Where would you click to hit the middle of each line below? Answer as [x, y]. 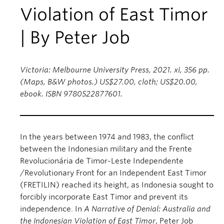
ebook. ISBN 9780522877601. [71, 94]
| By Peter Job [75, 37]
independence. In [51, 209]
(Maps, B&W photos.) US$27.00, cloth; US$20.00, [109, 82]
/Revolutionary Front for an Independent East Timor [113, 173]
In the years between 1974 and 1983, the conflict [107, 137]
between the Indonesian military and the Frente [106, 149]
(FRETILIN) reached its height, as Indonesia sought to [117, 185]
